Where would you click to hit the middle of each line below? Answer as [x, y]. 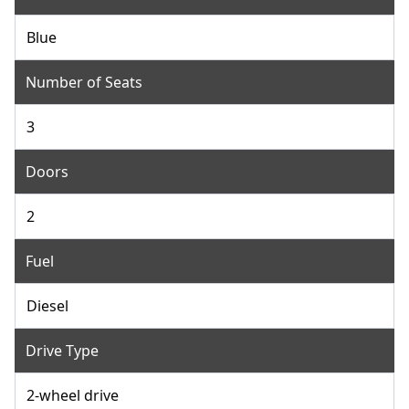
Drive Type [62, 350]
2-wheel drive [73, 395]
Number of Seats [84, 82]
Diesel [47, 305]
